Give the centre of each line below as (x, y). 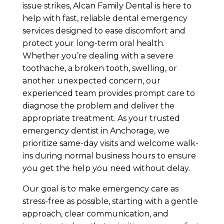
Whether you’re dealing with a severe (98, 56)
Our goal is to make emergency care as (100, 189)
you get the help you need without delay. (106, 168)
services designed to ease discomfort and (104, 31)
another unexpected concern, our (91, 81)
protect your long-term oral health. (93, 43)
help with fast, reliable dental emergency (105, 18)
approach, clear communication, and (95, 214)
